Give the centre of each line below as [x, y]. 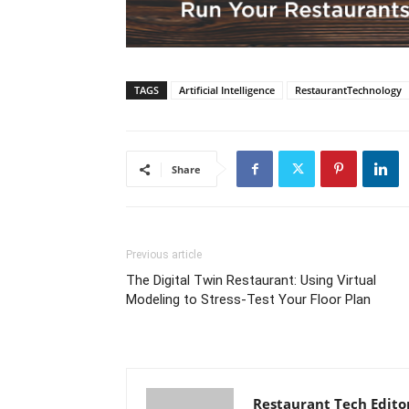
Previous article [164, 255]
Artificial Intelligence [227, 90]
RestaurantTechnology [348, 90]
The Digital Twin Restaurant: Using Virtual [251, 281]
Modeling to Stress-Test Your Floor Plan [248, 300]
